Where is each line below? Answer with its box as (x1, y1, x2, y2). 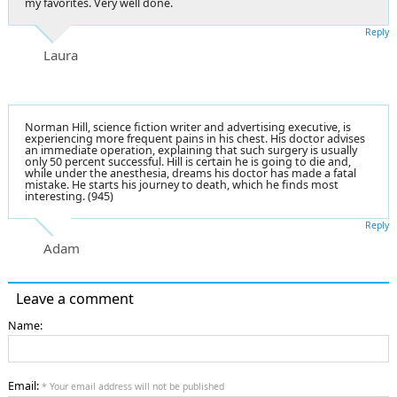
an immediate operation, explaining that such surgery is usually (25, 142, 357, 158)
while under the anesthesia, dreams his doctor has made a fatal (25, 165, 356, 181)
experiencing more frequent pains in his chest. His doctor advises (25, 130, 365, 146)
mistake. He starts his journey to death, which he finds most (25, 176, 339, 192)
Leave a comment (16, 288, 134, 308)
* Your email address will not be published (42, 379, 224, 393)
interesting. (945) (25, 188, 113, 204)
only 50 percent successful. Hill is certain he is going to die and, (25, 153, 351, 169)
